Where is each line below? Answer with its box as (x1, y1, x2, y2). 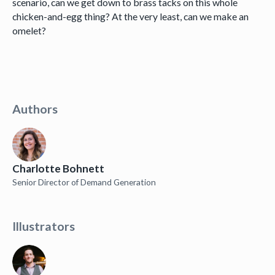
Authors (12, 102, 58, 117)
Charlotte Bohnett (12, 161, 104, 175)
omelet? (12, 25, 46, 37)
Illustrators (12, 219, 75, 234)
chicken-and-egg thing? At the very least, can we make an (12, 10, 249, 23)
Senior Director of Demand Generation (12, 176, 156, 187)
